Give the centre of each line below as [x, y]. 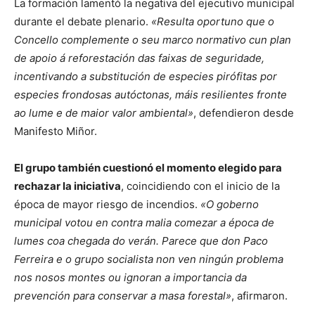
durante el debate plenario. [83, 21]
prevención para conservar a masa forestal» [123, 296]
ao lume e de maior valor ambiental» [104, 113]
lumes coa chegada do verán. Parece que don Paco [141, 241]
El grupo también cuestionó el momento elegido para [148, 168]
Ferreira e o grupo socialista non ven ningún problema [149, 259]
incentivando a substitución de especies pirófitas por [146, 76]
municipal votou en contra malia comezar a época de [144, 223]
